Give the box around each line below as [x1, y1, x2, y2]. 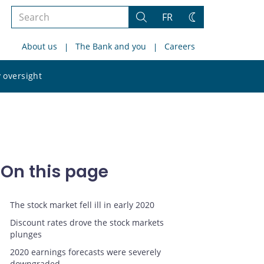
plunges [10, 229, 42, 240]
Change [191, 16, 225, 29]
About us [22, 41, 57, 52]
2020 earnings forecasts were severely [10, 246, 161, 258]
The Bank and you [75, 41, 146, 52]
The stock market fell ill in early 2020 [10, 199, 154, 211]
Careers [164, 41, 195, 52]
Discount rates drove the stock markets [10, 217, 164, 229]
